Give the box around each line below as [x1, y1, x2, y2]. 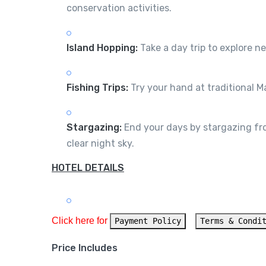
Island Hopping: [66, 42, 138, 53]
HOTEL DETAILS [52, 161, 124, 173]
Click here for [52, 215, 110, 226]
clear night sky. [66, 137, 134, 149]
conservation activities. [66, 2, 172, 14]
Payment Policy [115, 216, 181, 226]
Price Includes [52, 242, 118, 254]
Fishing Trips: [66, 81, 128, 93]
